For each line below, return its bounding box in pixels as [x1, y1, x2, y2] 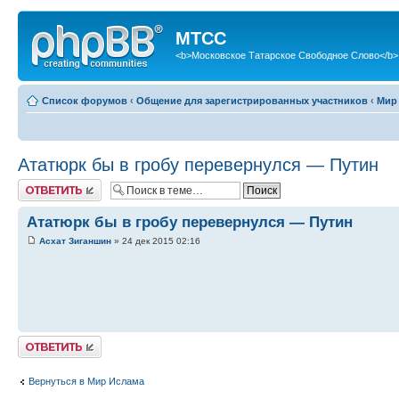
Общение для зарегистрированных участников [136, 94, 368, 106]
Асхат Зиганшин [39, 235, 111, 246]
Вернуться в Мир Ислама [28, 376, 144, 387]
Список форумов [42, 94, 127, 106]
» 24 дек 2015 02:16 [111, 235, 200, 246]
